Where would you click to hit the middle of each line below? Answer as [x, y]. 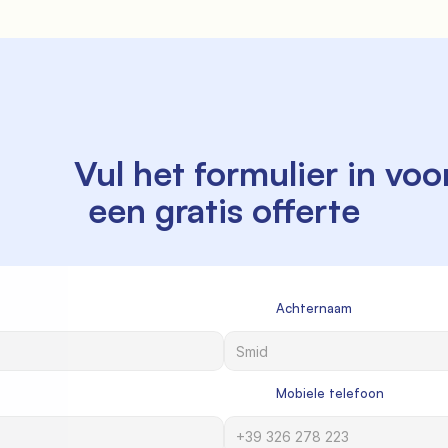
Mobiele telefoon [304, 393]
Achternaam [288, 308]
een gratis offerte [224, 210]
